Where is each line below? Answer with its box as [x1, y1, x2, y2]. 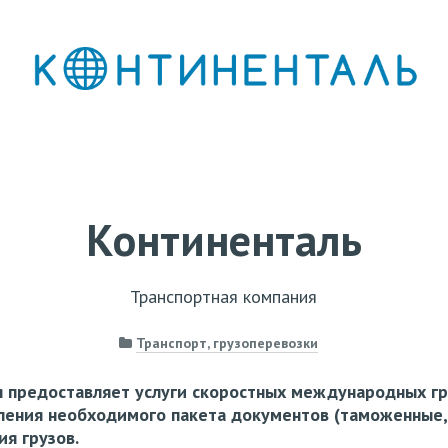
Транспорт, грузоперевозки [136, 334, 319, 353]
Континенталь [86, 210, 362, 268]
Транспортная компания [130, 285, 318, 309]
